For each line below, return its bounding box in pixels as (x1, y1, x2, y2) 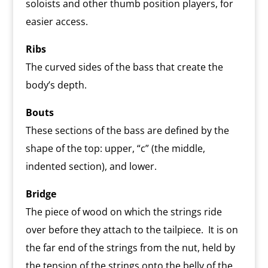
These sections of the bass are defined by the (25, 123, 229, 137)
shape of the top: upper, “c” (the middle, (25, 141, 205, 155)
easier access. (25, 14, 88, 28)
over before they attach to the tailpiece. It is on (25, 223, 238, 236)
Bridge (25, 187, 56, 200)
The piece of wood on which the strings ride (25, 205, 222, 218)
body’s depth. (25, 78, 87, 92)
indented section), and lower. (25, 159, 157, 173)
